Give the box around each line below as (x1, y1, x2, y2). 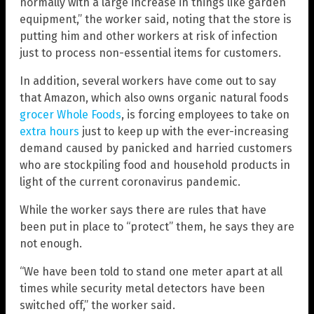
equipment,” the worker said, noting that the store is (20, 12, 292, 26)
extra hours (20, 124, 79, 138)
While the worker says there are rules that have (20, 203, 266, 217)
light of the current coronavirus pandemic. (20, 175, 240, 189)
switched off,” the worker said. (20, 298, 175, 312)
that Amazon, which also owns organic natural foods (20, 90, 289, 104)
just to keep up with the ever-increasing (79, 124, 289, 138)
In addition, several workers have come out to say (20, 74, 276, 88)
